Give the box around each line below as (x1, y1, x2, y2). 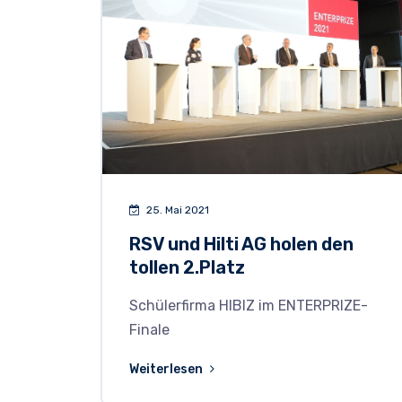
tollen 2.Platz (129, 257, 245, 279)
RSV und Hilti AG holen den (129, 233, 354, 256)
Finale (129, 321, 170, 339)
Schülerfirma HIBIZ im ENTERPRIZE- (129, 297, 368, 315)
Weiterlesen (129, 362, 205, 378)
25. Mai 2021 (144, 204, 209, 217)
